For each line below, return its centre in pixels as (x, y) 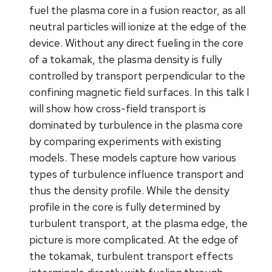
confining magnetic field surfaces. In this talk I (139, 92)
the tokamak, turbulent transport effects (131, 256)
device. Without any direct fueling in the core (136, 43)
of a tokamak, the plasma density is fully (126, 59)
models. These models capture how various (133, 158)
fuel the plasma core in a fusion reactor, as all (137, 10)
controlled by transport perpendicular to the (137, 76)
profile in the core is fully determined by (125, 207)
